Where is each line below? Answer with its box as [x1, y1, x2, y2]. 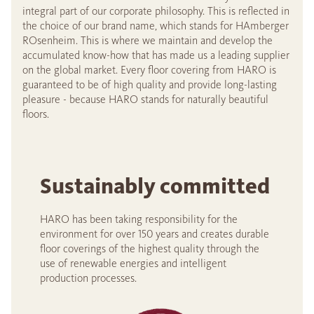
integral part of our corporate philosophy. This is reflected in [22, 4, 289, 18]
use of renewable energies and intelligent [40, 256, 226, 270]
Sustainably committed [40, 172, 270, 200]
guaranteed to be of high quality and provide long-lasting [22, 77, 277, 91]
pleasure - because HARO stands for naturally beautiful [22, 92, 268, 106]
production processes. [40, 271, 137, 285]
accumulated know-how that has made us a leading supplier [22, 48, 289, 62]
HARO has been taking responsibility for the [40, 212, 238, 226]
